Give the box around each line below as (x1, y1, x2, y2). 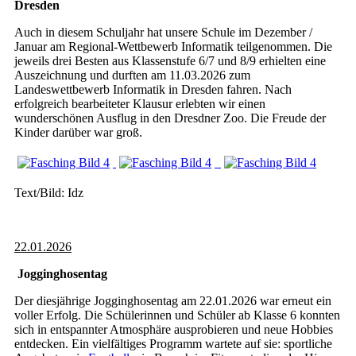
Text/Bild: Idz (14, 186, 83, 199)
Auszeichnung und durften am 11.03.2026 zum (14, 68, 250, 82)
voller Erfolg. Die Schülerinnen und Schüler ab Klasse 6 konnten (14, 308, 340, 322)
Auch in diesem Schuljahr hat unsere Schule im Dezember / (14, 25, 312, 39)
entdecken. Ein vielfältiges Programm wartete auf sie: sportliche (14, 337, 332, 350)
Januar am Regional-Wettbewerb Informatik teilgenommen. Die (14, 40, 332, 53)
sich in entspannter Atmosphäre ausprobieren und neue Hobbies (14, 323, 333, 336)
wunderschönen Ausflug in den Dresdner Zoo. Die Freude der (14, 111, 326, 125)
